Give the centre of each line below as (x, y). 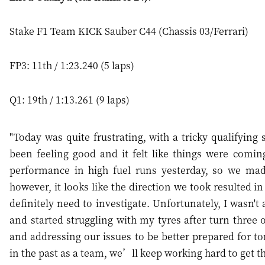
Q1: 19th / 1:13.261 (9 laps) (70, 99)
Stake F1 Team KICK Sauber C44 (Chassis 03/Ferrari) (129, 31)
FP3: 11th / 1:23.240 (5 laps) (72, 65)
